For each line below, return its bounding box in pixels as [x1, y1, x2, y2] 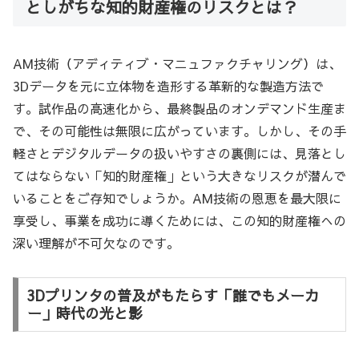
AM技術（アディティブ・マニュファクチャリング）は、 [13, 54, 341, 73]
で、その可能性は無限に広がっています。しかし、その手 [13, 122, 346, 140]
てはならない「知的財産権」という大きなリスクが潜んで [13, 167, 346, 185]
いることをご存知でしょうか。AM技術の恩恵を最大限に [13, 189, 341, 208]
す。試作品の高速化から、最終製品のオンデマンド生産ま [13, 99, 346, 118]
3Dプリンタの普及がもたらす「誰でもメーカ [26, 284, 319, 305]
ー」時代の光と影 [26, 302, 143, 323]
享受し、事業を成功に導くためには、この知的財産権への [13, 212, 346, 230]
